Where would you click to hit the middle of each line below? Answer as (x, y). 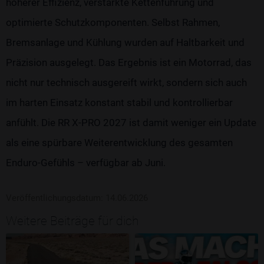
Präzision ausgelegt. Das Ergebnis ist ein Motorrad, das (129, 63)
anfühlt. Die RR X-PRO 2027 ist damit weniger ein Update (131, 123)
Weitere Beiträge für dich (72, 221)
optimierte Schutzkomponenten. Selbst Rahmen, (113, 23)
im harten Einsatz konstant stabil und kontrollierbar (119, 103)
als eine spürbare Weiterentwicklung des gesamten (119, 143)
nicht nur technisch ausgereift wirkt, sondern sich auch (126, 83)
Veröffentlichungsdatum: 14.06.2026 (77, 198)
